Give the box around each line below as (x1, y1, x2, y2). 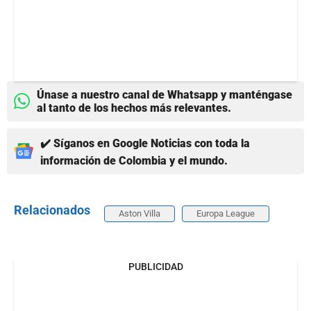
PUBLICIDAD (128, 260, 183, 272)
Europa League (196, 208, 255, 219)
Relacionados (14, 202, 90, 217)
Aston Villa (119, 208, 160, 219)
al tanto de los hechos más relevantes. (37, 101, 231, 115)
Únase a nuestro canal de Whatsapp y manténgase (37, 87, 292, 101)
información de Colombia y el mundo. (40, 153, 228, 167)
